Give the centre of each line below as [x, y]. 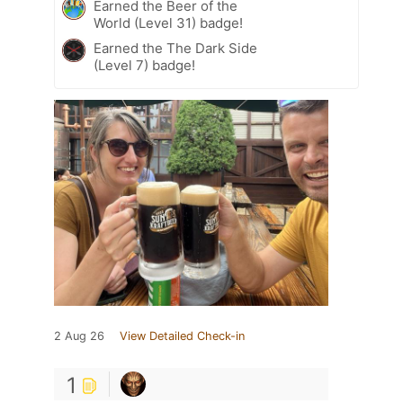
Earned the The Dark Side [175, 49]
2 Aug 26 [79, 336]
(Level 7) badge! [144, 66]
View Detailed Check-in [182, 336]
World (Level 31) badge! [168, 23]
